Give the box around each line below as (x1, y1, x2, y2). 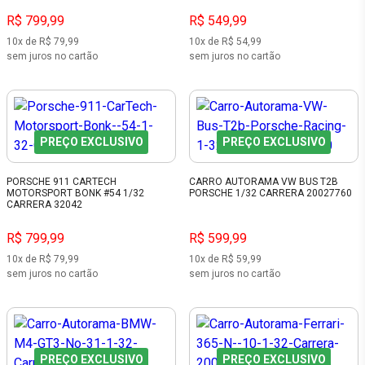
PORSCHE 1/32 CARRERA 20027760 (189, 187, 352, 200)
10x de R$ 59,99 (189, 253, 262, 265)
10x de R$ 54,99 (189, 36, 262, 48)
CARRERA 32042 (7, 199, 82, 211)
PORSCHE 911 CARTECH (7, 176, 117, 188)
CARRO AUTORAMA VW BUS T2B (189, 176, 338, 188)
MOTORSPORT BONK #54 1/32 (7, 187, 144, 200)
